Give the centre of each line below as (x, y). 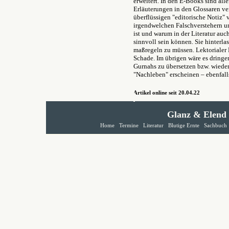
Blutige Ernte (184, 125)
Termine (129, 125)
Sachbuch (215, 125)
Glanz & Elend (197, 114)
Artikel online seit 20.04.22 (167, 93)
